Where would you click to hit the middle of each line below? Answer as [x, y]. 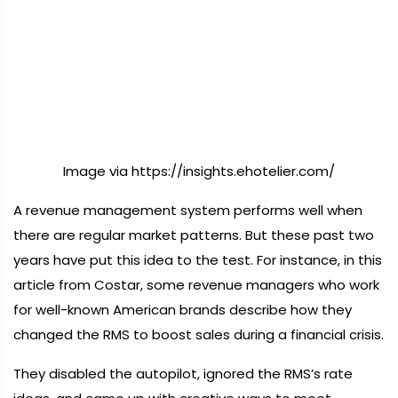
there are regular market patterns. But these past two [194, 235]
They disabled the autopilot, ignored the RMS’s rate [183, 374]
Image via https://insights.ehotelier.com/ [199, 171]
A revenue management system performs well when [188, 210]
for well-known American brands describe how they [183, 310]
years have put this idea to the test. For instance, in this [198, 260]
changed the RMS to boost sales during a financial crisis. [199, 334]
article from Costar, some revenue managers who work [196, 285]
